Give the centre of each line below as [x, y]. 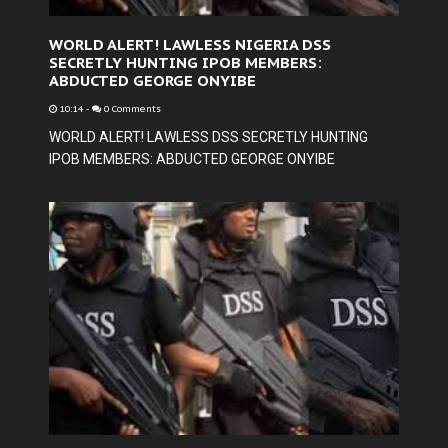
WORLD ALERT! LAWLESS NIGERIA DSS [190, 44]
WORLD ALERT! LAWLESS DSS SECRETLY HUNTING [208, 137]
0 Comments [131, 109]
